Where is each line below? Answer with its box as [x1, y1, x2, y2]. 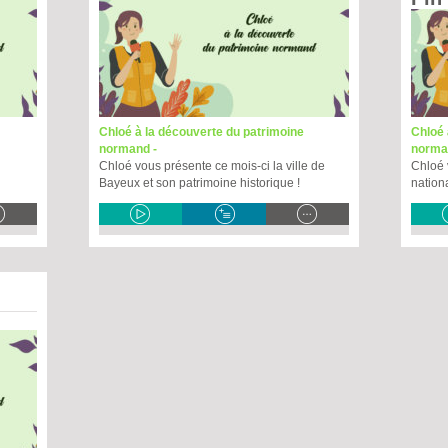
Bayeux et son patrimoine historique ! [99, 176, 300, 190]
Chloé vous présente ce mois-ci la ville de [99, 159, 325, 173]
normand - [99, 142, 160, 156]
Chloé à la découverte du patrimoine [99, 125, 304, 139]
